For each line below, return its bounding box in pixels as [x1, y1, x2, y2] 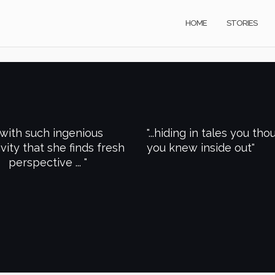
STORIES [227, 18, 257, 28]
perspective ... [8, 156, 84, 169]
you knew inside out [147, 141, 252, 154]
